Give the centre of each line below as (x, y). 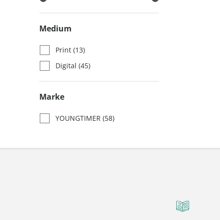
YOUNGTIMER (79, 118)
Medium (55, 28)
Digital (67, 66)
